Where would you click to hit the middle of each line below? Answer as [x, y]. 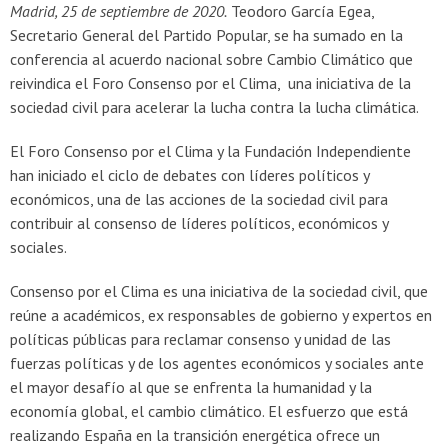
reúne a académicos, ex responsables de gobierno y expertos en [221, 314]
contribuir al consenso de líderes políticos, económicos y [199, 222]
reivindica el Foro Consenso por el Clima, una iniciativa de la [210, 82]
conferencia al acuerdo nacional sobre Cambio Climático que [211, 58]
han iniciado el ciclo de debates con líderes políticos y [189, 174]
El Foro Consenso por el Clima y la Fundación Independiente [210, 150]
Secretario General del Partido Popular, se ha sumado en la [206, 34]
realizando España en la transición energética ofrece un [195, 434]
